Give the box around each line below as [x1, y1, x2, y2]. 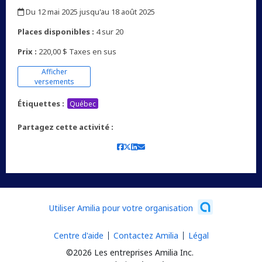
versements [34, 77, 74, 87]
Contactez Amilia [113, 230, 178, 242]
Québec [70, 99, 96, 109]
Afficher [41, 67, 67, 77]
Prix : [18, 46, 37, 57]
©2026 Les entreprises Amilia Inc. [66, 247, 194, 258]
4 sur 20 [94, 26, 123, 37]
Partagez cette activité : [18, 122, 113, 133]
